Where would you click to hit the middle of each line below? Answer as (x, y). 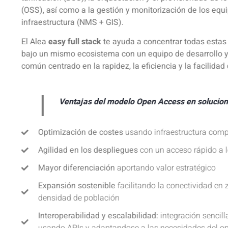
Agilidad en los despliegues (87, 150)
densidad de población (78, 198)
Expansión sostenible (76, 186)
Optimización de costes (79, 132)
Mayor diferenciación (75, 168)
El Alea (34, 42)
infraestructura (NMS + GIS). (72, 22)
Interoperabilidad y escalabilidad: (97, 216)
